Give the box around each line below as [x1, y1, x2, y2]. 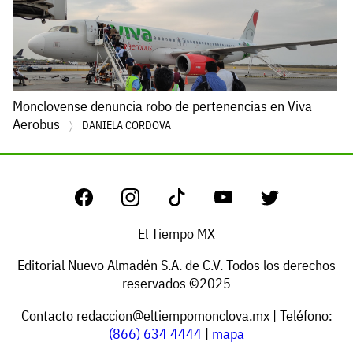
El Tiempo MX [138, 224, 215, 243]
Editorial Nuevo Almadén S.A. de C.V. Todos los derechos [17, 256, 336, 275]
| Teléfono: [269, 306, 333, 325]
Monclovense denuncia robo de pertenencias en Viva [13, 96, 312, 115]
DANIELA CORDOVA [82, 117, 171, 132]
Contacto [20, 306, 76, 325]
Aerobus [13, 114, 63, 133]
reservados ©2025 [122, 274, 231, 293]
